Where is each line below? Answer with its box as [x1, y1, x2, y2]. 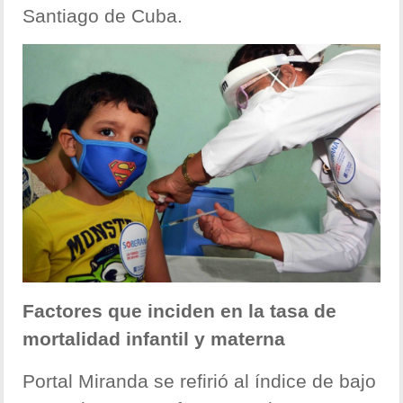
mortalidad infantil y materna [22, 328, 286, 350]
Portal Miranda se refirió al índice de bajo [22, 371, 377, 392]
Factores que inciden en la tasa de [22, 300, 337, 322]
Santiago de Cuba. [22, 5, 184, 27]
